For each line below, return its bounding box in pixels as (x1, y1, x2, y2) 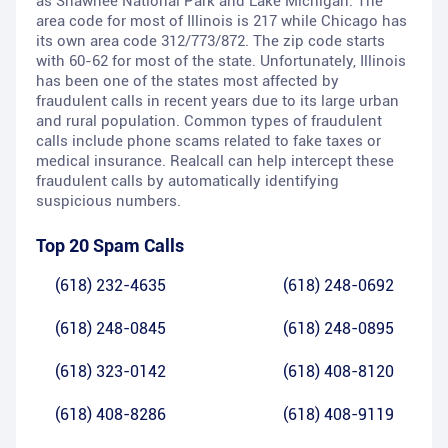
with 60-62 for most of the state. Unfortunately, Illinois (36, 52, 406, 71)
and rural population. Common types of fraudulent (36, 112, 382, 131)
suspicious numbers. (36, 192, 181, 211)
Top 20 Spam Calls (36, 235, 184, 257)
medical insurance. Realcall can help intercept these (36, 152, 394, 171)
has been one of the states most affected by (36, 72, 339, 91)
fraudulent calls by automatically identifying (36, 172, 339, 191)
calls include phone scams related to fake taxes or (36, 132, 381, 151)
